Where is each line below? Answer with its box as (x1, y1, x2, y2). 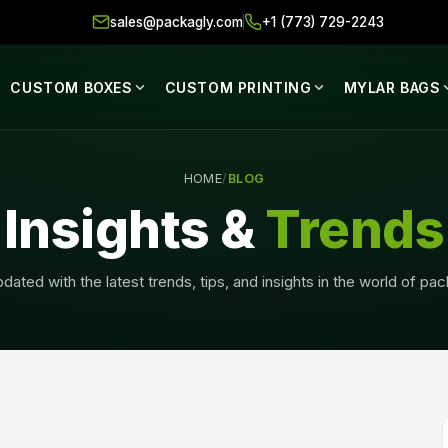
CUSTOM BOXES (10, 78, 133, 96)
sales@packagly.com (110, 14, 244, 30)
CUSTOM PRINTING (164, 78, 312, 96)
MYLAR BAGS (343, 78, 441, 96)
